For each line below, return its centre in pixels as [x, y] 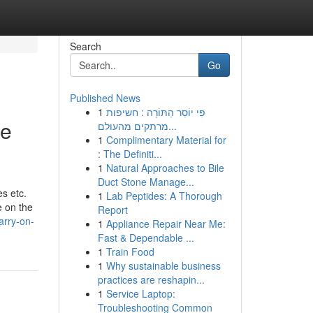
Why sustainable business [163, 265]
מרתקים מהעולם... [172, 126]
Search [85, 46]
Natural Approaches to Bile [165, 168]
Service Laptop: [140, 293]
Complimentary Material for [166, 140]
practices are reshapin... [151, 279]
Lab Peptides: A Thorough [164, 196]
